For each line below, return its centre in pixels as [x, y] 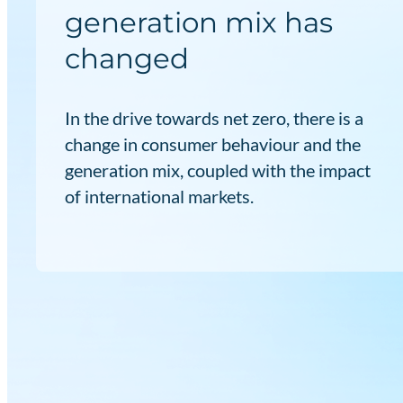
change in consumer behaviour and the [213, 143]
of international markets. [159, 196]
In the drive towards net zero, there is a [214, 117]
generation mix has [199, 23]
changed [127, 59]
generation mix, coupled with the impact [218, 170]
